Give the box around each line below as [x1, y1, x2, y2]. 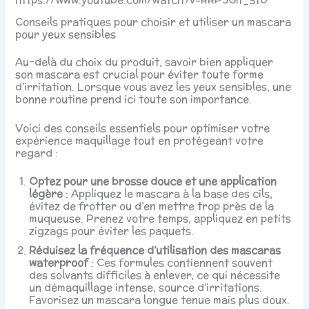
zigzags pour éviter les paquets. [29, 223, 195, 239]
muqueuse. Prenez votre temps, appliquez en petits [29, 211, 292, 226]
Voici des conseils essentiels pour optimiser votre [15, 120, 270, 135]
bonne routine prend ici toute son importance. [15, 92, 252, 107]
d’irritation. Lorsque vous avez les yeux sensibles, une [15, 79, 292, 94]
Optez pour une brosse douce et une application [29, 174, 277, 189]
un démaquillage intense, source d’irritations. [29, 280, 263, 295]
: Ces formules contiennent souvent [88, 255, 273, 270]
